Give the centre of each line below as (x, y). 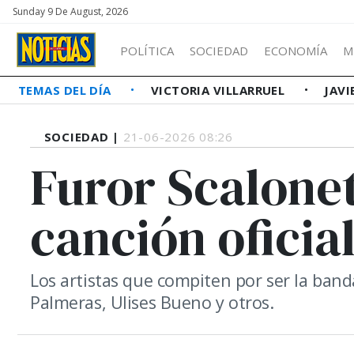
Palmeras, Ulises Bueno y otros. (152, 302)
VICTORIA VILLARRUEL (219, 90)
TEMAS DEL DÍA (67, 90)
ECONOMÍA (296, 50)
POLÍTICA (147, 50)
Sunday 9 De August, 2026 (70, 11)
